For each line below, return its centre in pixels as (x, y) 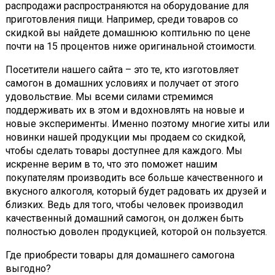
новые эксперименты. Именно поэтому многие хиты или (137, 124)
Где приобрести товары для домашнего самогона (120, 255)
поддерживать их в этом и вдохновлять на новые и (125, 110)
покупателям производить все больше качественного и (134, 178)
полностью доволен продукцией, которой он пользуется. (136, 232)
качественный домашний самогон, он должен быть (125, 219)
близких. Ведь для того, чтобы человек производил (124, 205)
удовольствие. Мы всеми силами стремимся (109, 97)
